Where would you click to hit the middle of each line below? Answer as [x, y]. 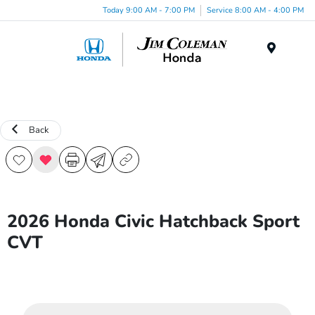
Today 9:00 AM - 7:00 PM [149, 10]
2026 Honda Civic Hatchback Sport [153, 221]
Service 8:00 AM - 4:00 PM [255, 10]
